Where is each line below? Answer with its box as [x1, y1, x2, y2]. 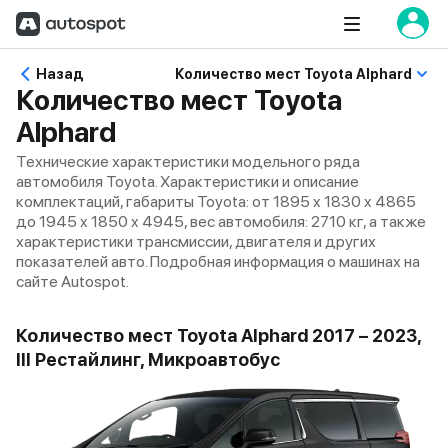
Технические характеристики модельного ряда [16, 152, 360, 171]
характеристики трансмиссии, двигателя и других [16, 232, 376, 251]
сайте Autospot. [16, 272, 129, 291]
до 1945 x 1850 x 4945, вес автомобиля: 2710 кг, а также [16, 212, 426, 231]
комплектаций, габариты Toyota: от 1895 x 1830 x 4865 [16, 192, 416, 211]
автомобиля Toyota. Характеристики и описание [16, 172, 359, 191]
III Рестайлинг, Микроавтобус [16, 349, 280, 370]
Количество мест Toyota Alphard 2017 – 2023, [16, 325, 421, 346]
